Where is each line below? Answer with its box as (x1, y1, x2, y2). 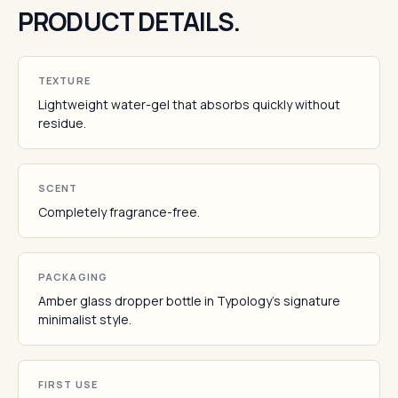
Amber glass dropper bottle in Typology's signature (38, 292, 340, 309)
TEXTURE (38, 74, 91, 87)
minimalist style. (38, 311, 131, 328)
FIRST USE (38, 378, 98, 391)
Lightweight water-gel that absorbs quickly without (38, 96, 340, 113)
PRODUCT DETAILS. (18, 4, 241, 38)
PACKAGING (38, 270, 107, 283)
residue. (38, 115, 86, 131)
